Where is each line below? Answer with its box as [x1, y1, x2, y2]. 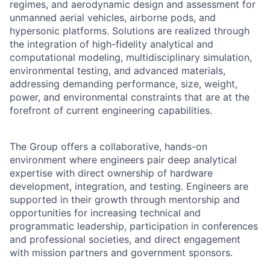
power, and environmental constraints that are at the [10, 91, 250, 103]
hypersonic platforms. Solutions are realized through [10, 25, 250, 37]
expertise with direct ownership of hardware [10, 167, 213, 179]
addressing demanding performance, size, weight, [10, 78, 237, 90]
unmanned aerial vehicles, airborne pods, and [10, 11, 216, 24]
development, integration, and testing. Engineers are [10, 180, 248, 192]
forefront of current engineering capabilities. [10, 104, 212, 116]
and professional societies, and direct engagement [10, 233, 240, 245]
